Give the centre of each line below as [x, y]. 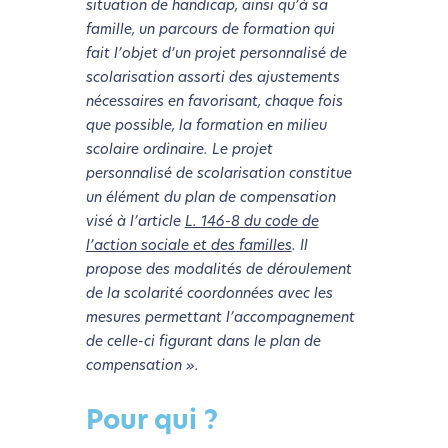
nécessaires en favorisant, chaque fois [214, 103]
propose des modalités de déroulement [218, 271]
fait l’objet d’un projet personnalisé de [216, 55]
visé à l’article [135, 223]
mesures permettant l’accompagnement [220, 319]
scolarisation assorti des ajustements [212, 79]
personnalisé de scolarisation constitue [218, 175]
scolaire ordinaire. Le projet [179, 151]
